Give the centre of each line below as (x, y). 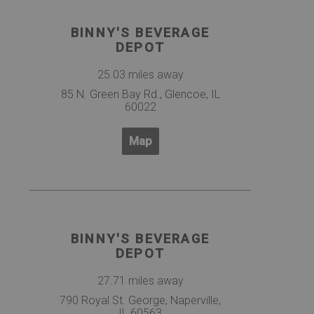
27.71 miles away (140, 280)
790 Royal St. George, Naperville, (140, 300)
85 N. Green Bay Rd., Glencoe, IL (140, 95)
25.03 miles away (140, 75)
